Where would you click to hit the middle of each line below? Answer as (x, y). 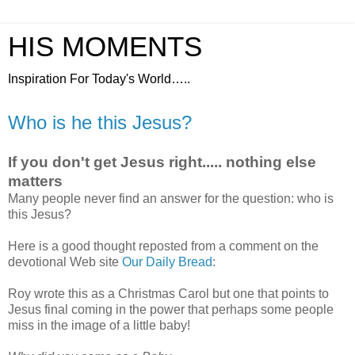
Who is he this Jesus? (100, 122)
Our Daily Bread (167, 261)
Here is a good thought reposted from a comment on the (163, 246)
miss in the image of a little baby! (99, 325)
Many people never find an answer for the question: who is (171, 198)
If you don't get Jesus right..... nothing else (162, 162)
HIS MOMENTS (105, 47)
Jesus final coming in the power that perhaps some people (171, 309)
